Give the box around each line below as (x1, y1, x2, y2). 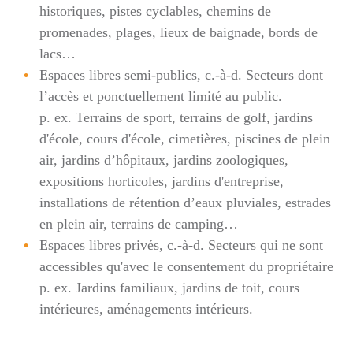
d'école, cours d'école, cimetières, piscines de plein (39, 131, 330, 147)
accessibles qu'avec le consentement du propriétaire (39, 258, 333, 274)
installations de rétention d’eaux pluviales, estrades (39, 195, 331, 210)
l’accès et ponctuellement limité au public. (39, 88, 282, 104)
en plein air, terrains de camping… (39, 216, 238, 232)
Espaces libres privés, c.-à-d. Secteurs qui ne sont (39, 237, 323, 253)
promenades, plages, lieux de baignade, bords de (39, 24, 318, 40)
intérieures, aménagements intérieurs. (39, 301, 253, 317)
